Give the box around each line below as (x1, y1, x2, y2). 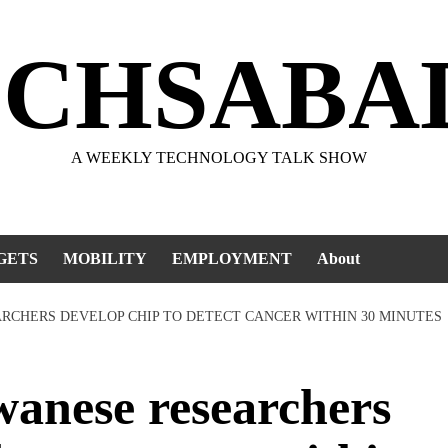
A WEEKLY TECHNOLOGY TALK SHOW (71, 149, 367, 166)
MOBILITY (63, 250, 147, 267)
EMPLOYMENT (172, 250, 292, 267)
